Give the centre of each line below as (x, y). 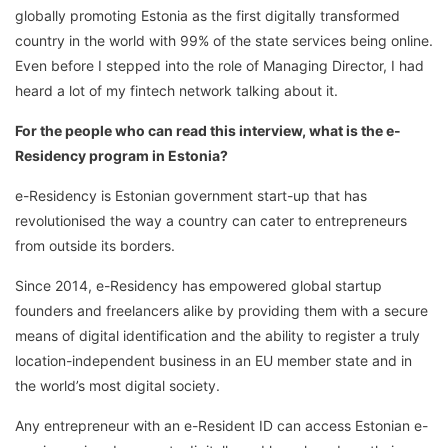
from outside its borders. (95, 246)
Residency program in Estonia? (121, 156)
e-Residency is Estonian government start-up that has (191, 196)
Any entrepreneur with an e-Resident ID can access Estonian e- (221, 426)
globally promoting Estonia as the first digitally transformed (207, 16)
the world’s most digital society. (117, 386)
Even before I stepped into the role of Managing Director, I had (219, 66)
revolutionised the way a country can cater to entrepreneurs (211, 221)
